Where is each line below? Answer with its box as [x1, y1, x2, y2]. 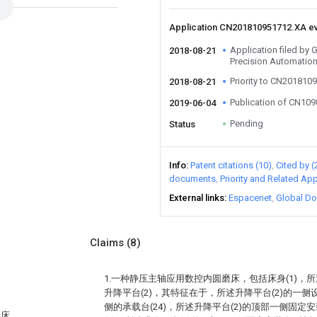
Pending [230, 118, 263, 129]
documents [169, 173, 216, 184]
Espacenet [229, 192, 272, 203]
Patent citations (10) [190, 160, 272, 171]
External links [169, 192, 224, 203]
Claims [90, 236, 127, 249]
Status [169, 119, 195, 129]
